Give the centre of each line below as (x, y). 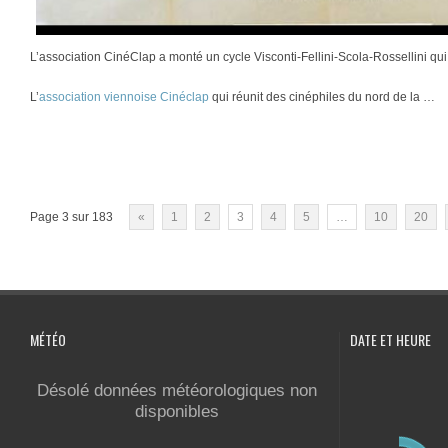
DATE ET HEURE (390, 340)
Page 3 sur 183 (71, 217)
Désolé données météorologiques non (176, 391)
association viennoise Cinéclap (124, 97)
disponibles (176, 412)
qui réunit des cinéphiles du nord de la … (322, 97)
